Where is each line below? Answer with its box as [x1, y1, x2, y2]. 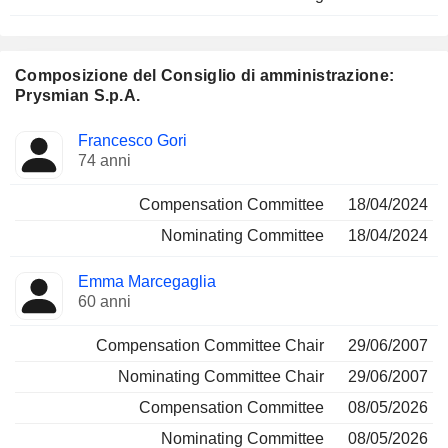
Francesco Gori [78, 132, 187, 149]
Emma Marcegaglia [78, 273, 216, 290]
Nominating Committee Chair [118, 368, 324, 385]
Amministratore [14, 126, 121, 143]
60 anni [78, 293, 131, 310]
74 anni [78, 152, 131, 169]
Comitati [136, 126, 195, 143]
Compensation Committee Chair [96, 337, 324, 354]
